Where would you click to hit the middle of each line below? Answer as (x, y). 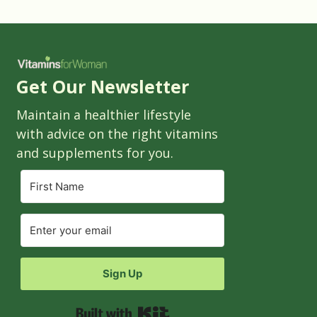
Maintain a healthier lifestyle (104, 114)
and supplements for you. (95, 152)
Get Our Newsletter (103, 86)
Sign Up (123, 273)
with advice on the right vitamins (117, 133)
